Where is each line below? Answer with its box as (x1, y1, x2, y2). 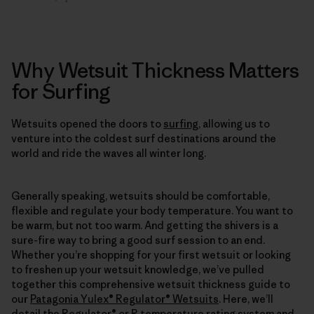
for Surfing (11, 77, 111, 104)
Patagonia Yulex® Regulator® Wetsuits (30, 292, 219, 306)
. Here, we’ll (219, 292, 273, 306)
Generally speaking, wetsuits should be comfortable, (11, 189, 270, 203)
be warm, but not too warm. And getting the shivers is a (11, 218, 278, 232)
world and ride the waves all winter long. (11, 146, 206, 160)
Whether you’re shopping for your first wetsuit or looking (11, 247, 291, 261)
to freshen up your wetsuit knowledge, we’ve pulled (11, 262, 264, 276)
